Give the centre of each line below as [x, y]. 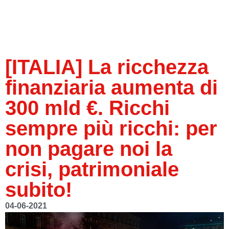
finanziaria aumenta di [111, 87]
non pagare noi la [89, 148]
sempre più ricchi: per [111, 128]
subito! [39, 189]
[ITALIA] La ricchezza [107, 67]
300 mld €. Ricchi [87, 108]
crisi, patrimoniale [92, 169]
